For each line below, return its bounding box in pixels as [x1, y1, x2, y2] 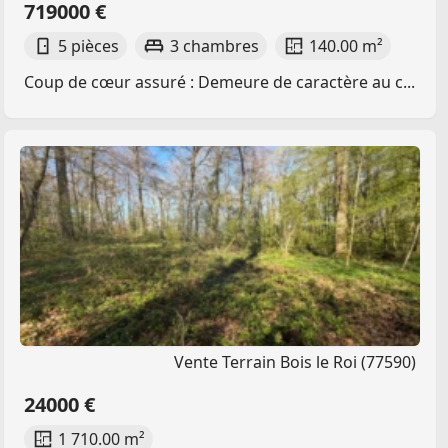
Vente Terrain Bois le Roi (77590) [174, 351, 416, 373]
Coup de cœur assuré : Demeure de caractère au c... [24, 71, 415, 93]
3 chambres [169, 35, 259, 57]
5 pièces [58, 35, 120, 57]
